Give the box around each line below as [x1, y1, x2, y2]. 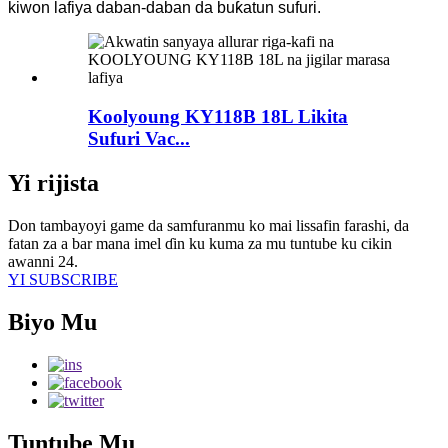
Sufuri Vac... [88, 127, 190, 149]
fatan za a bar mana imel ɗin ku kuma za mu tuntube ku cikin [8, 234, 392, 252]
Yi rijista [8, 169, 99, 196]
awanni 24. [8, 252, 78, 270]
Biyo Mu [8, 308, 97, 335]
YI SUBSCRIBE [8, 270, 118, 288]
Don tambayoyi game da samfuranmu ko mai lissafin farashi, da [8, 216, 409, 234]
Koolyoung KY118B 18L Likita [88, 105, 348, 127]
